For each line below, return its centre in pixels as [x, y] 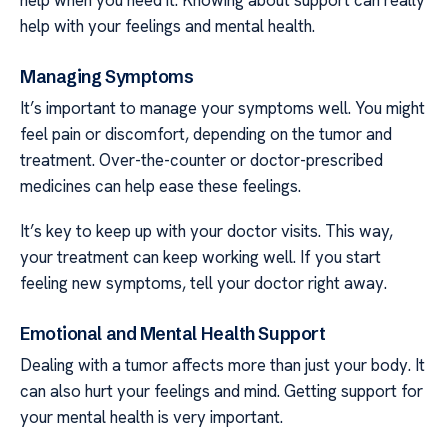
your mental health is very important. [151, 417]
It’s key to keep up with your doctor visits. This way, [206, 230]
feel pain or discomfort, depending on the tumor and [206, 134]
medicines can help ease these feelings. [160, 186]
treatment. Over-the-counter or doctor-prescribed [201, 160]
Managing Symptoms [107, 77]
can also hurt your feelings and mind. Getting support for [221, 391]
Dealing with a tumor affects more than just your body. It [222, 365]
